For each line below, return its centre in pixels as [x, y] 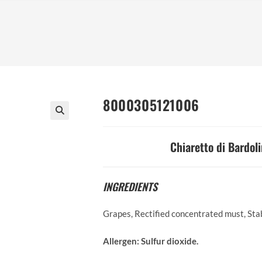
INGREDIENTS [130, 187]
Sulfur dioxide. [170, 241]
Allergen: [121, 241]
